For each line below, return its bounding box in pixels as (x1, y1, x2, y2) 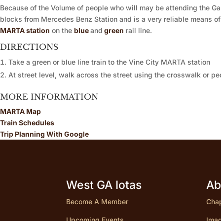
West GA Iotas (66, 178, 142, 192)
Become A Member (66, 197, 129, 206)
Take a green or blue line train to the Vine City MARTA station (8, 58, 210, 67)
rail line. (124, 26, 152, 35)
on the (50, 26, 74, 35)
